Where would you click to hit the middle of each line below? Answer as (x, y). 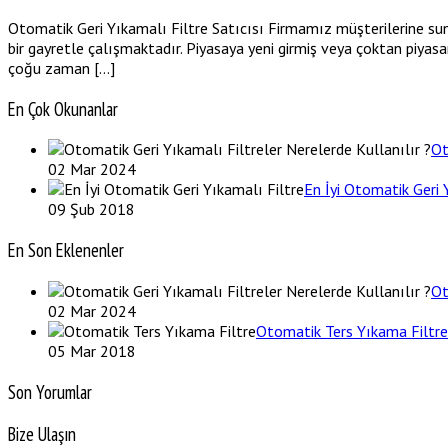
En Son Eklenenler (66, 250)
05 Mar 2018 (92, 350)
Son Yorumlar (50, 391)
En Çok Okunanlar (63, 108)
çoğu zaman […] (61, 67)
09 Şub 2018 (91, 209)
